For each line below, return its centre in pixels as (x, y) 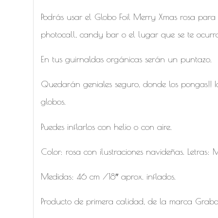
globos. (54, 102)
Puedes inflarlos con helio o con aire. (107, 127)
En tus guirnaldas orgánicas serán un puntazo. (127, 59)
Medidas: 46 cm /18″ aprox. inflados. (109, 177)
